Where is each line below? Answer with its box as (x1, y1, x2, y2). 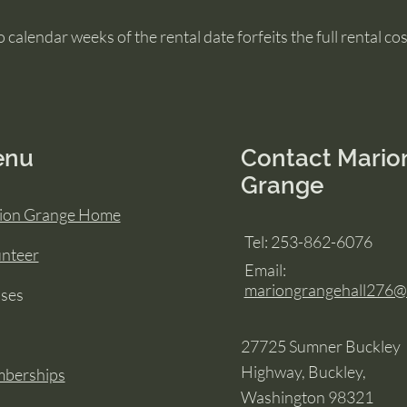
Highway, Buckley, (240, 361, 366, 382)
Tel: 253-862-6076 (243, 231, 372, 252)
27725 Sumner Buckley (240, 335, 401, 356)
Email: (243, 259, 286, 280)
